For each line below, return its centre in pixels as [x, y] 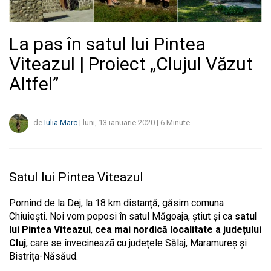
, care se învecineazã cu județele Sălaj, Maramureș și [136, 243]
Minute [178, 123]
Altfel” [34, 83]
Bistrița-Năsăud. [44, 256]
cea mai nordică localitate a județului [178, 229]
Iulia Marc [61, 123]
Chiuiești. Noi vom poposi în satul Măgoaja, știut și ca [122, 216]
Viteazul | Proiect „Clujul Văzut [131, 64]
